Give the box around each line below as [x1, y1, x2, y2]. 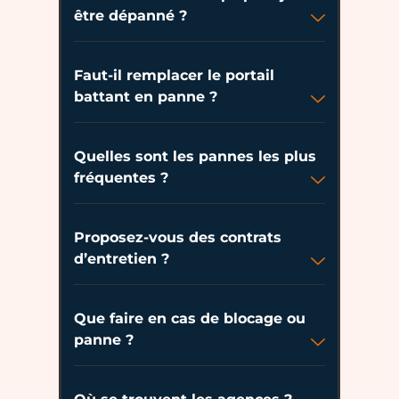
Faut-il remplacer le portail [74, 66, 274, 84]
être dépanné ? [74, 6, 187, 24]
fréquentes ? [74, 168, 168, 186]
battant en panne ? [74, 87, 217, 105]
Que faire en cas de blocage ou [74, 309, 305, 327]
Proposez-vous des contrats [74, 228, 281, 246]
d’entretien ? [74, 249, 169, 267]
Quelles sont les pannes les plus [74, 147, 316, 165]
